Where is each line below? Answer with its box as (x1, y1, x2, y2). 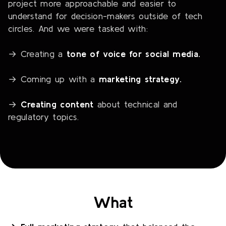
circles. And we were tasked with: (8, 23, 148, 34)
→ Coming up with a (8, 74, 99, 84)
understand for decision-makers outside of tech (8, 11, 203, 21)
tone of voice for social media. (66, 48, 201, 59)
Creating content (20, 99, 94, 109)
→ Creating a (8, 48, 67, 59)
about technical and (93, 99, 178, 109)
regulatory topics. (8, 111, 79, 122)
